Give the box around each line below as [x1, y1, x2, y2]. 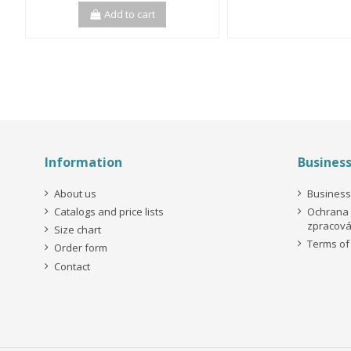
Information [45, 154, 122, 172]
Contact [54, 259, 90, 273]
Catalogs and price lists [54, 204, 164, 219]
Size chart [54, 223, 101, 237]
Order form [54, 241, 107, 255]
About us [54, 186, 96, 201]
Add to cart [104, 7, 156, 22]
